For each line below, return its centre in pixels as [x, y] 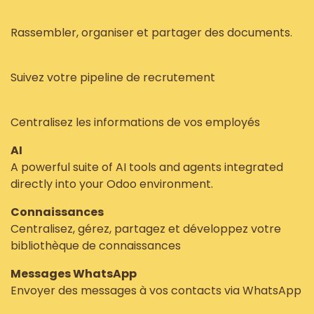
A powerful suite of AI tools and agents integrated [147, 167]
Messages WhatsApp [74, 274]
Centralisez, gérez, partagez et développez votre [146, 229]
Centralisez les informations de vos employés [135, 122]
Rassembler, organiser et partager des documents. [151, 33]
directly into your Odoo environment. [112, 184]
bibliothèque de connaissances [96, 246]
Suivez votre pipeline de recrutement [113, 77]
